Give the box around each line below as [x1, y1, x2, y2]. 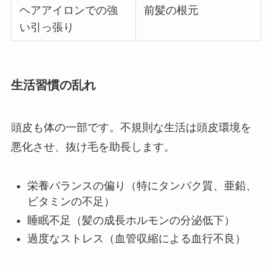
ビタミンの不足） [27, 195, 115, 208]
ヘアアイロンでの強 [19, 4, 118, 17]
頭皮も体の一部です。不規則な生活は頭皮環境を [10, 121, 251, 134]
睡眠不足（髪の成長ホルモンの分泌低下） [27, 214, 235, 226]
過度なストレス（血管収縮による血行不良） [27, 233, 246, 245]
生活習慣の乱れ [10, 78, 96, 92]
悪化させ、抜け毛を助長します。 [10, 140, 175, 153]
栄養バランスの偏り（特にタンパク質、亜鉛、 [27, 180, 257, 192]
